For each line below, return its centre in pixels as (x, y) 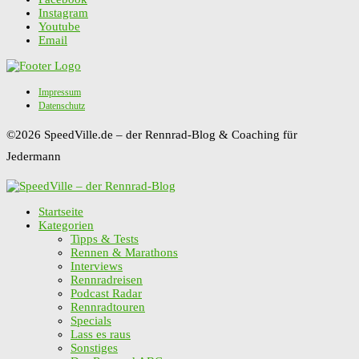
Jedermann (34, 156)
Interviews (97, 266)
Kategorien (66, 225)
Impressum (60, 92)
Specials (91, 320)
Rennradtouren (108, 307)
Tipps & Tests (105, 238)
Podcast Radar (106, 293)
